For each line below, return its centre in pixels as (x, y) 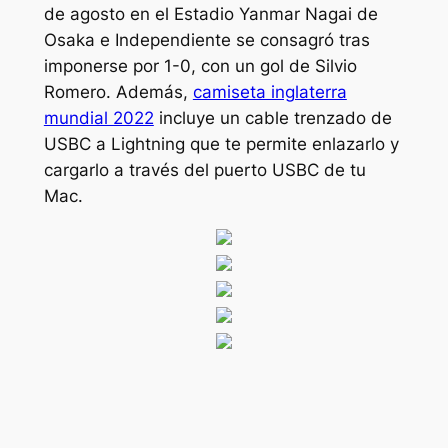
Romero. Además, (118, 91)
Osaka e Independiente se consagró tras (206, 39)
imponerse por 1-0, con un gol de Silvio (200, 65)
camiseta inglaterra (269, 91)
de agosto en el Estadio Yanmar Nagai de (210, 13)
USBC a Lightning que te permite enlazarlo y (221, 143)
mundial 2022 (98, 117)
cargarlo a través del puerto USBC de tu (204, 169)
